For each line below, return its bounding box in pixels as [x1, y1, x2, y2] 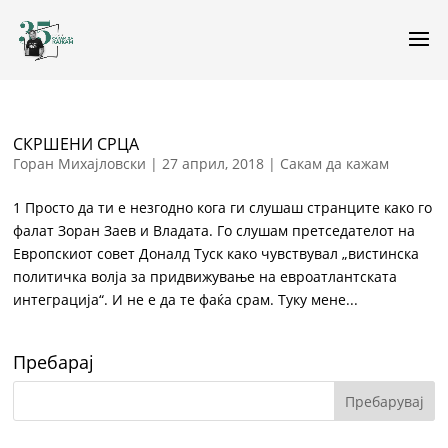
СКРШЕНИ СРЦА [13, 133, 140, 155]
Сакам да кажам [280, 154, 390, 173]
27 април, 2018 [162, 154, 265, 173]
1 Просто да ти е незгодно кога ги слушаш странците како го [13, 198, 433, 217]
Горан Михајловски [13, 154, 147, 173]
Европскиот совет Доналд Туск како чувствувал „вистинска [13, 244, 420, 263]
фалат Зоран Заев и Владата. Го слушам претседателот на [13, 221, 416, 240]
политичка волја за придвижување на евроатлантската [13, 267, 398, 286]
